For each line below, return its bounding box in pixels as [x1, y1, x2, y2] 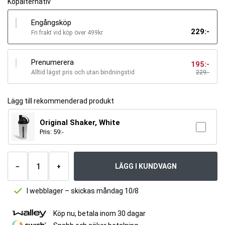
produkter [7, 159, 33, 166]
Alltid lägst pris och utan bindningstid [31, 69, 135, 76]
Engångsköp [31, 18, 71, 27]
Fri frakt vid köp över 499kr [31, 29, 103, 36]
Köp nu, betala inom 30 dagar [53, 209, 146, 217]
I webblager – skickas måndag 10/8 [27, 187, 139, 195]
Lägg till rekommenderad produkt [8, 97, 114, 105]
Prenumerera [31, 58, 74, 67]
